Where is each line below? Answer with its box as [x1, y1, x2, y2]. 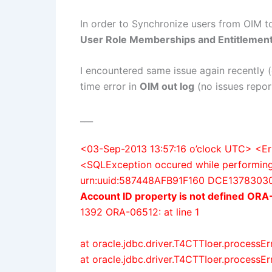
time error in [80, 80, 140, 93]
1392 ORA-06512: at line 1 [80, 206, 199, 219]
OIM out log [140, 80, 194, 93]
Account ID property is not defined [80, 190, 244, 203]
